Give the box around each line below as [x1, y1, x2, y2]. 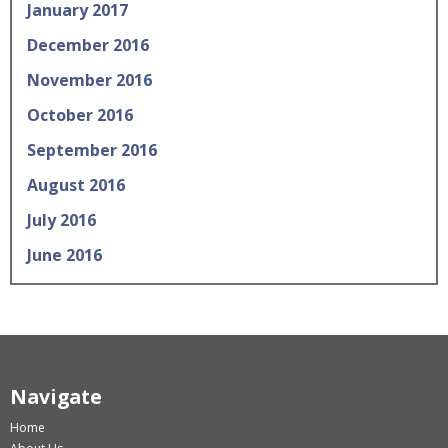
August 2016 [27, 174, 125, 196]
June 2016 [27, 244, 102, 266]
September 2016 [27, 139, 157, 161]
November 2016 [27, 69, 152, 91]
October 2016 [27, 104, 133, 126]
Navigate [10, 383, 102, 410]
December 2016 [27, 34, 149, 56]
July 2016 [27, 209, 96, 231]
